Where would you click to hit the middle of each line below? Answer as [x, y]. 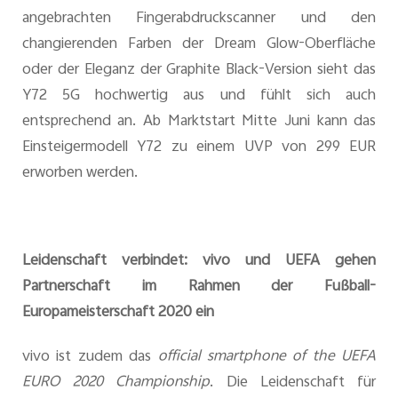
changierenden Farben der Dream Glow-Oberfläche [199, 44]
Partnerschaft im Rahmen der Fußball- [199, 287]
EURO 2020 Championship [116, 382]
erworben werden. [80, 173]
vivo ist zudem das [90, 357]
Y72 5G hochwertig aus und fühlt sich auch [199, 96]
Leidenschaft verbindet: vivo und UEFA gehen [199, 262]
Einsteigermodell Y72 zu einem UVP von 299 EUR [199, 147]
